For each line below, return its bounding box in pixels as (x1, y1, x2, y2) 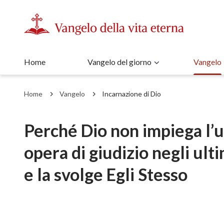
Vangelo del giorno (87, 57, 151, 66)
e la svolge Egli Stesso (24, 164, 187, 184)
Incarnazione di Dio (102, 89, 161, 98)
